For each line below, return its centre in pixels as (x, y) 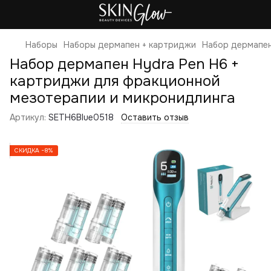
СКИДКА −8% (34, 150)
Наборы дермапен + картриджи (130, 45)
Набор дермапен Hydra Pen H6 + (124, 64)
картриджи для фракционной (115, 81)
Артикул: (28, 117)
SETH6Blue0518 (80, 117)
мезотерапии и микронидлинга (122, 98)
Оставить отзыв (155, 117)
